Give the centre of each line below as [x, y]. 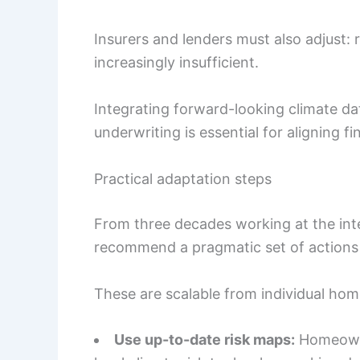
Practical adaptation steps [183, 178]
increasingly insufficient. [176, 63]
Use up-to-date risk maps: [205, 340]
